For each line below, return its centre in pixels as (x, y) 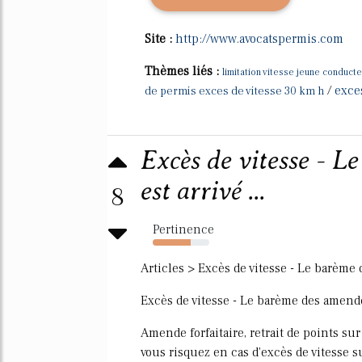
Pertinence (183, 229)
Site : (160, 38)
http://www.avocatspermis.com (259, 38)
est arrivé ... (203, 191)
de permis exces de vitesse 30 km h (234, 91)
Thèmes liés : (183, 71)
